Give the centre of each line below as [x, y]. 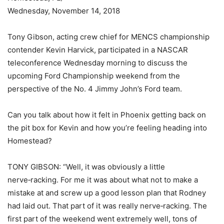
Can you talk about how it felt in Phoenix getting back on [107, 114]
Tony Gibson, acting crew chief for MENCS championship [108, 36]
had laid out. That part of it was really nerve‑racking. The [107, 205]
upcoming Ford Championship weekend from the [94, 75]
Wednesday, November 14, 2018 [64, 10]
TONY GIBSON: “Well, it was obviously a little [86, 166]
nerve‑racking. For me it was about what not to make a [103, 179]
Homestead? [30, 140]
